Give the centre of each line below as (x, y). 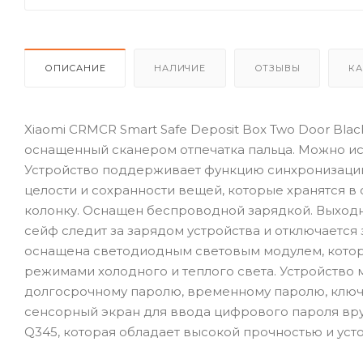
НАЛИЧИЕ (180, 68)
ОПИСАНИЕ (75, 68)
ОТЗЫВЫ (277, 68)
